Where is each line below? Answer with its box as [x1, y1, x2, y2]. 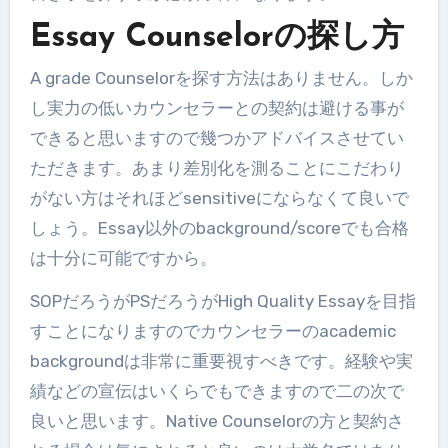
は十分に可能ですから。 [29, 247, 217, 268]
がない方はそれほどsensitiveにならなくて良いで [29, 187, 409, 208]
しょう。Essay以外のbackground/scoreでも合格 [29, 217, 409, 238]
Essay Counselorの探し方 [29, 22, 404, 55]
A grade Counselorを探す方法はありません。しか [29, 67, 413, 88]
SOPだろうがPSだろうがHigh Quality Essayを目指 [29, 290, 416, 311]
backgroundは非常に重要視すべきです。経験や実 [29, 350, 413, 371]
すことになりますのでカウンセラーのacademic [29, 320, 396, 341]
